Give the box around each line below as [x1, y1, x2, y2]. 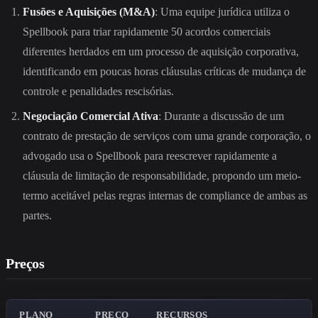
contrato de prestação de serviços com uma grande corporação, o [23, 129, 311, 142]
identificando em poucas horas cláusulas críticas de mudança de [23, 65, 306, 78]
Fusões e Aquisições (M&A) [23, 6, 155, 18]
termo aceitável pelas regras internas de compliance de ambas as [23, 189, 307, 202]
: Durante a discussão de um [158, 109, 284, 122]
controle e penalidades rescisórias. [23, 85, 174, 98]
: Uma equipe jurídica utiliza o [155, 6, 290, 18]
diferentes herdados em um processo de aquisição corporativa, [23, 45, 299, 58]
